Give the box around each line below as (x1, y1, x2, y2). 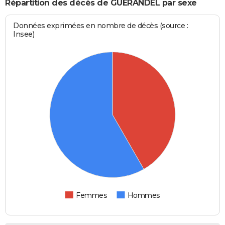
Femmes (76, 191, 107, 200)
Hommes (127, 191, 160, 200)
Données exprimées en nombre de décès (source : (13, 21, 188, 31)
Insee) (13, 30, 35, 39)
